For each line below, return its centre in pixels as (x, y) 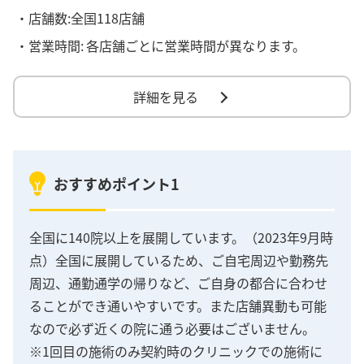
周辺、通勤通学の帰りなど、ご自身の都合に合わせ (178, 283)
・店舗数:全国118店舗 (80, 17)
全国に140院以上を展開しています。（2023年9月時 (181, 238)
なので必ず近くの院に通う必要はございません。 (172, 329)
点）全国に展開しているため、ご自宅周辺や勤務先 (179, 260)
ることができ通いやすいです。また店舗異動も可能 (178, 306)
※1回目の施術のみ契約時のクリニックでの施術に (176, 351)
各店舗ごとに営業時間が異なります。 (195, 46)
